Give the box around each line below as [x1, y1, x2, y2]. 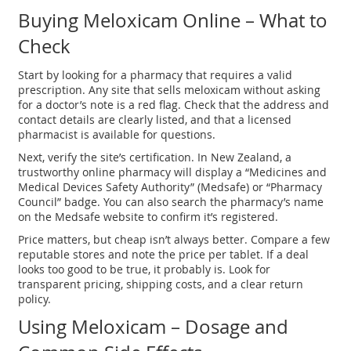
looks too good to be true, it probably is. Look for [18, 262, 271, 277]
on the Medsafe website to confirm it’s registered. [18, 209, 279, 225]
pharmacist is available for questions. [18, 127, 216, 143]
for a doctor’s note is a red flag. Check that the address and [18, 97, 330, 113]
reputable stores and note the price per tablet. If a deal [18, 247, 309, 262]
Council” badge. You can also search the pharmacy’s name [18, 194, 324, 210]
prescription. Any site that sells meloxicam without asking [18, 82, 321, 98]
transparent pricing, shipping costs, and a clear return [18, 277, 304, 292]
